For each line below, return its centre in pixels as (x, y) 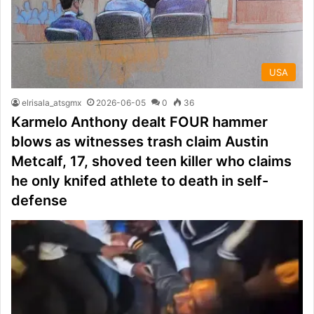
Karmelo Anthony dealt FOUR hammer (139, 122)
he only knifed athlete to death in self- (140, 180)
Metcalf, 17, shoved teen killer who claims (151, 161)
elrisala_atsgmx (52, 102)
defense (39, 200)
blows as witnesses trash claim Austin (140, 141)
